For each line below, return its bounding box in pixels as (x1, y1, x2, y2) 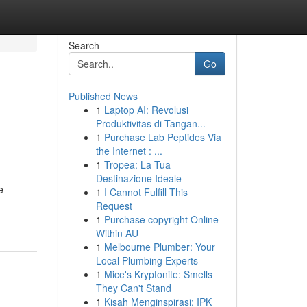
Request (95, 199, 132, 212)
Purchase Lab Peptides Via (103, 130, 221, 144)
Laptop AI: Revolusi (103, 103, 188, 116)
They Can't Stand (95, 281, 171, 295)
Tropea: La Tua (103, 158, 171, 171)
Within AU (95, 226, 138, 240)
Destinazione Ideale (95, 171, 182, 185)
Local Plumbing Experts (95, 254, 198, 267)
